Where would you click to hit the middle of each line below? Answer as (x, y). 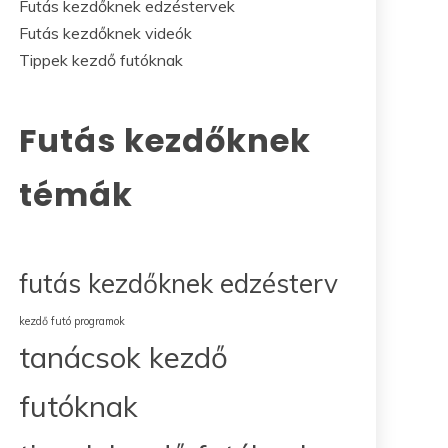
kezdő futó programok (72, 320)
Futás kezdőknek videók (105, 32)
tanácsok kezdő (123, 356)
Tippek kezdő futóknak (101, 59)
